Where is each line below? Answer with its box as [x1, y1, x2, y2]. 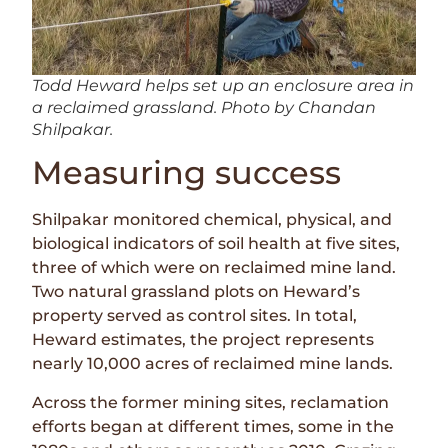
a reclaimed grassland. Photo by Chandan [32, 98, 377, 118]
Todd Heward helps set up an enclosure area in [32, 76, 415, 96]
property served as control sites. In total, [32, 306, 358, 326]
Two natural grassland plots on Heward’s [32, 282, 361, 302]
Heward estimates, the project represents [32, 330, 375, 350]
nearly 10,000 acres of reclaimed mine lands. [32, 354, 394, 374]
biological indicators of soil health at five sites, [32, 234, 401, 254]
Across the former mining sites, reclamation [32, 392, 390, 412]
